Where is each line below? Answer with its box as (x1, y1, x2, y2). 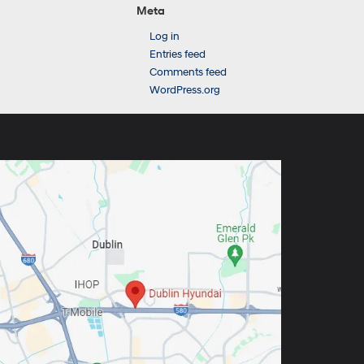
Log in (149, 30, 180, 43)
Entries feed (149, 48, 206, 61)
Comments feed (149, 66, 227, 79)
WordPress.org (149, 84, 220, 97)
